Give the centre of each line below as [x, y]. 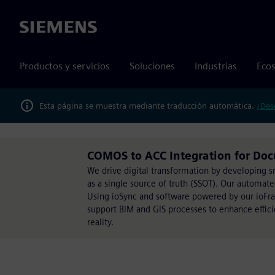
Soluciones [152, 66]
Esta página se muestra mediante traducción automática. [148, 105]
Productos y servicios [65, 66]
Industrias [216, 66]
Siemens [37, 28]
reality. [100, 222]
